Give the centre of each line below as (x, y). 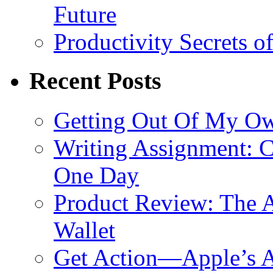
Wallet (84, 230)
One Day (96, 175)
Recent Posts (95, 81)
